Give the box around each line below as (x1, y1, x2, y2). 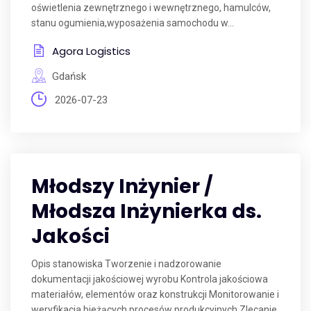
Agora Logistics (52, 44, 131, 58)
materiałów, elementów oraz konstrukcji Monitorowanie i (31, 289, 279, 300)
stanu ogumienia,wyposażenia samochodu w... (31, 17, 234, 28)
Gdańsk (52, 70, 86, 83)
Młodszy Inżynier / (31, 173, 213, 200)
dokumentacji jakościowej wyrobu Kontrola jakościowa (31, 274, 268, 285)
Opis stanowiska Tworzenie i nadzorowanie (31, 258, 221, 269)
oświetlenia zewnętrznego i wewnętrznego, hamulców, (31, 2, 271, 13)
